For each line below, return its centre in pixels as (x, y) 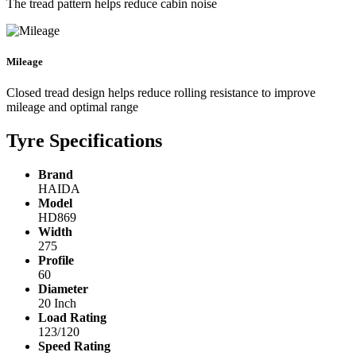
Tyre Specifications (84, 141)
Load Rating (72, 318)
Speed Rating (74, 346)
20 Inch (57, 304)
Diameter (63, 289)
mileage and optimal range (72, 107)
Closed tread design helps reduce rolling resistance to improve (161, 93)
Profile (56, 261)
